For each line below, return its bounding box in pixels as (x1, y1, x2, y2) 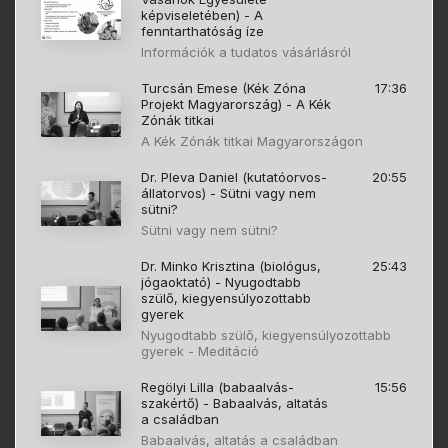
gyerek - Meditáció (141, 343, 259, 360)
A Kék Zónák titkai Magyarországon (141, 133, 363, 150)
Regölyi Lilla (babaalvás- (141, 379, 294, 396)
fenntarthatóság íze (141, 23, 264, 40)
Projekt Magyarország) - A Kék (141, 96, 331, 113)
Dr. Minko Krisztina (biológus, (141, 258, 321, 275)
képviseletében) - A (141, 7, 263, 24)
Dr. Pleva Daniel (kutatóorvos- (141, 169, 327, 186)
